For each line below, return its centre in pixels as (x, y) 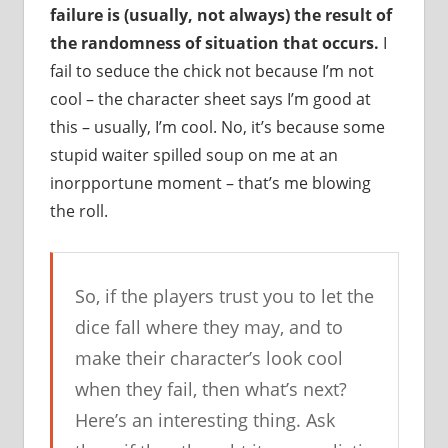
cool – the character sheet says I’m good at (210, 99)
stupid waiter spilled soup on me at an (193, 155)
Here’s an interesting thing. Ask (205, 420)
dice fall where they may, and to (209, 327)
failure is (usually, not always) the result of (220, 15)
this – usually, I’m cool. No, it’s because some (217, 127)
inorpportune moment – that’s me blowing (210, 183)
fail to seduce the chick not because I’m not (211, 71)
